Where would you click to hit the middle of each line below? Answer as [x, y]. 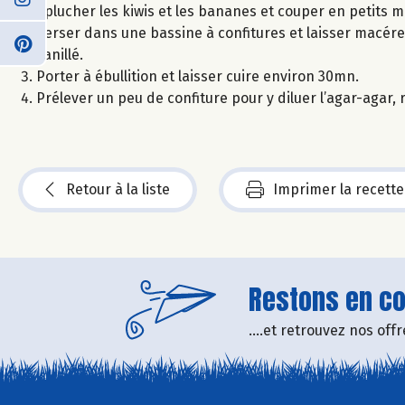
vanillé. [61, 54]
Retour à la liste [118, 189]
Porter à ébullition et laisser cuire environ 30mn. [199, 76]
